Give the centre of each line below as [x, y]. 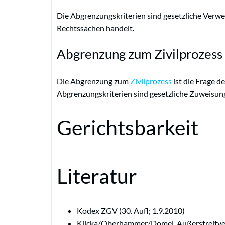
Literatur [97, 176]
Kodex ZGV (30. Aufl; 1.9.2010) [131, 211]
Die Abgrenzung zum [93, 81]
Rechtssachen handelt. [95, 28]
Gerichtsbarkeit [128, 128]
